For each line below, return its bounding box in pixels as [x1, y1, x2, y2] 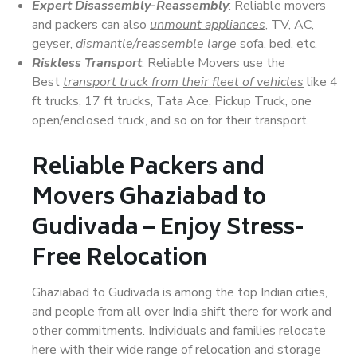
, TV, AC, [265, 16, 314, 33]
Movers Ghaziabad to [32, 179, 266, 218]
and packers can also [32, 16, 150, 33]
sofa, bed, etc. [240, 35, 317, 53]
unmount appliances [150, 16, 265, 33]
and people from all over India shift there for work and [32, 303, 331, 320]
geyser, [32, 35, 76, 53]
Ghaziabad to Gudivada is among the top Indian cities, [32, 284, 328, 301]
